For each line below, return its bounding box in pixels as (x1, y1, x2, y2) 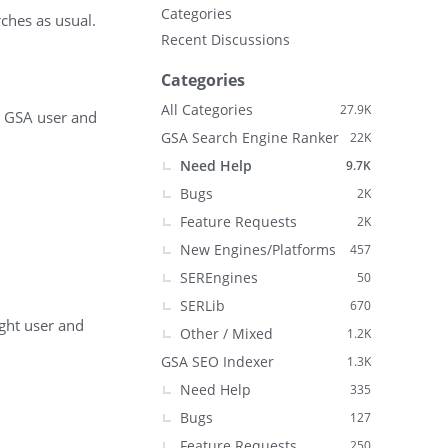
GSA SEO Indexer (161, 352, 274, 371)
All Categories (161, 100, 253, 119)
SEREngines (180, 268, 258, 287)
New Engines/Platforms (180, 240, 336, 259)
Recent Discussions (161, 30, 290, 49)
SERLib (180, 296, 225, 315)
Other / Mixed (180, 324, 273, 343)
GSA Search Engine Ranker (161, 128, 339, 147)
